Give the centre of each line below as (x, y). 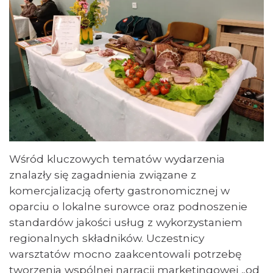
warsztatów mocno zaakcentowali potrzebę (125, 254)
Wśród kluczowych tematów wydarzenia (117, 159)
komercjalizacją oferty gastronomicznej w (119, 190)
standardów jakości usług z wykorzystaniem (126, 222)
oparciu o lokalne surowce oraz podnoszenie (128, 206)
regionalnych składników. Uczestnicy (107, 238)
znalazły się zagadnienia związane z (103, 175)
